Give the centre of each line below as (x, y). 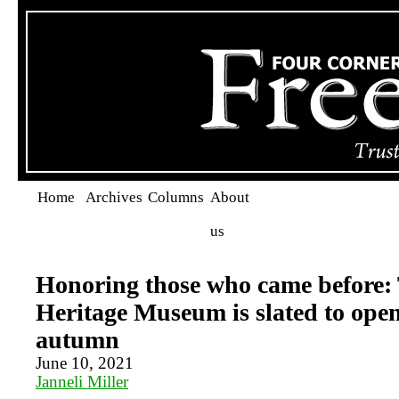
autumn (77, 340)
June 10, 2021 (85, 363)
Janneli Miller (82, 382)
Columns (176, 197)
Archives (114, 197)
